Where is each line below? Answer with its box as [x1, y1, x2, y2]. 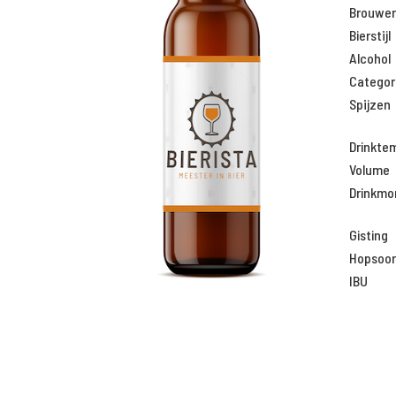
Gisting [348, 226, 388, 243]
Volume [348, 161, 390, 178]
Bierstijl [348, 27, 391, 43]
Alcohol [348, 49, 391, 66]
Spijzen [348, 95, 391, 112]
